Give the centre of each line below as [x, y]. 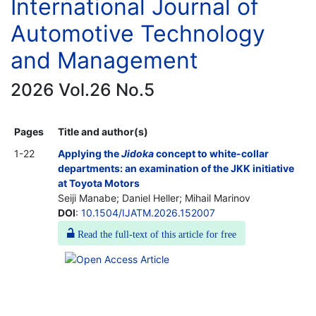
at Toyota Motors [99, 183]
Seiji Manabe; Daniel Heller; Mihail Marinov [154, 197]
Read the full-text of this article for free [156, 232]
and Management [104, 60]
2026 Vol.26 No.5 [83, 89]
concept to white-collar [211, 153]
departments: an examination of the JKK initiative [176, 168]
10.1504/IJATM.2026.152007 [148, 212]
